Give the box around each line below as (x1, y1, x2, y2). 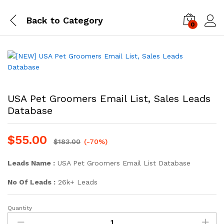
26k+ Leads (55, 178, 97, 186)
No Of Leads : (7, 178, 55, 186)
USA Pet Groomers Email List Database (55, 159, 190, 167)
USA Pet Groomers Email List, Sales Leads (7, 92, 210, 104)
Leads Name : (7, 159, 55, 167)
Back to (26, 14, 60, 25)
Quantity (7, 204, 32, 211)
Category (60, 14, 103, 25)
